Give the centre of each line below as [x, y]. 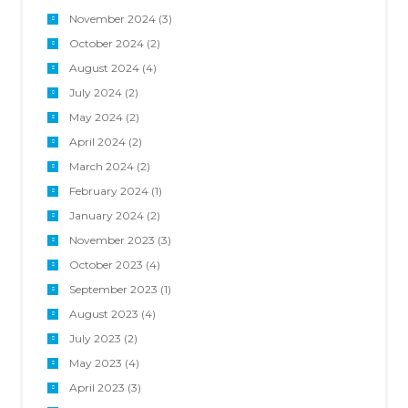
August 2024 [104, 67]
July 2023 [95, 338]
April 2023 [97, 387]
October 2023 [106, 264]
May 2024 [96, 117]
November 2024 [112, 18]
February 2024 [108, 190]
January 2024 [106, 215]
